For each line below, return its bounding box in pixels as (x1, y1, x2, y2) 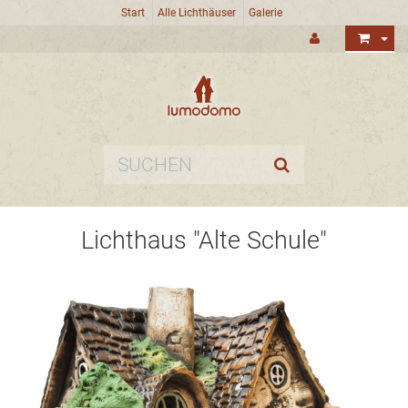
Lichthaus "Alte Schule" (81, 226, 327, 256)
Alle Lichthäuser (158, 6, 236, 19)
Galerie (249, 6, 282, 19)
